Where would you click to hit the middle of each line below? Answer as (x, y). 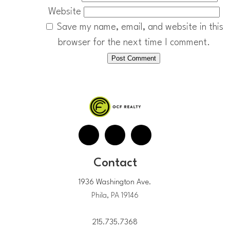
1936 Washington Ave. (115, 183)
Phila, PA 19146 (115, 196)
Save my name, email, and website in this (140, 27)
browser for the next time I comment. (134, 42)
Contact (115, 164)
